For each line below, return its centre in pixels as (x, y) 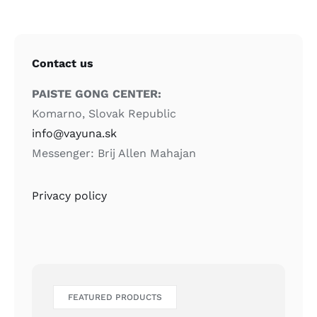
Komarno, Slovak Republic (104, 114)
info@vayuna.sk (75, 134)
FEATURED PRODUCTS (115, 298)
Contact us (63, 64)
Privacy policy (70, 196)
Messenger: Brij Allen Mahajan (114, 154)
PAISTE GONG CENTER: (97, 94)
